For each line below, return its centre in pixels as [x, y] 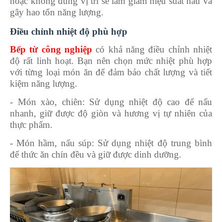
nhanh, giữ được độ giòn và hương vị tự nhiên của [111, 113]
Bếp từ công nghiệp [51, 49]
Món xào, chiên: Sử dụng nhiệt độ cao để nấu [115, 102]
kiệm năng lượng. [44, 83]
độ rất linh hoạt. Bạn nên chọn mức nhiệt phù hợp [111, 60]
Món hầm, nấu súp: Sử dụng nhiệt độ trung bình [114, 143]
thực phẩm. [31, 124]
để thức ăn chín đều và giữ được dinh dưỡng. [96, 154]
